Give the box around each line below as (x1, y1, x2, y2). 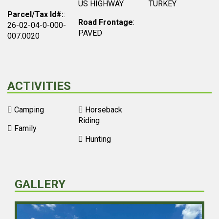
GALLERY (15, 177, 66, 191)
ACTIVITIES (7, 79, 71, 93)
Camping (14, 105, 44, 114)
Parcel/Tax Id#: (7, 10, 64, 19)
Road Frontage (78, 18, 133, 27)
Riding (78, 116, 100, 125)
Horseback (85, 105, 122, 114)
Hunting (85, 134, 111, 144)
